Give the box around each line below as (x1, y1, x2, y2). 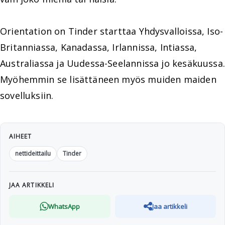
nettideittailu (15, 149, 51, 158)
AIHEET (9, 132, 32, 141)
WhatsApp (48, 201, 80, 211)
